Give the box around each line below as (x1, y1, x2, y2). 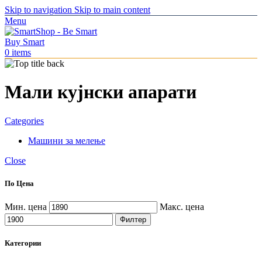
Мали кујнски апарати (5, 81, 196, 103)
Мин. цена (5, 202, 47, 212)
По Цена (5, 179, 34, 188)
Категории (5, 239, 41, 248)
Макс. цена (160, 202, 204, 212)
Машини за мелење (28, 135, 105, 146)
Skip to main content (74, 5, 150, 15)
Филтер (120, 215, 146, 225)
